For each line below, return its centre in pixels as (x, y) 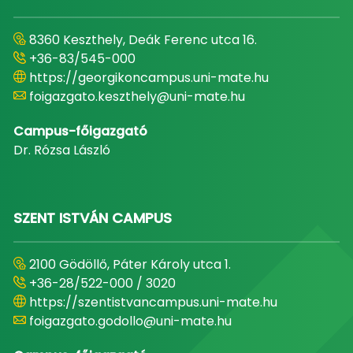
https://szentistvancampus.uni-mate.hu (153, 302)
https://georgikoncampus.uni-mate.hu (149, 78)
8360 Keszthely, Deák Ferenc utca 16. (143, 40)
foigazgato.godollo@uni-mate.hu (130, 321)
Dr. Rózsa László (61, 150)
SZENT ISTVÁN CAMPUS (92, 218)
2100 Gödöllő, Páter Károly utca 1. (130, 264)
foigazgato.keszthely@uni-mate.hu (137, 97)
